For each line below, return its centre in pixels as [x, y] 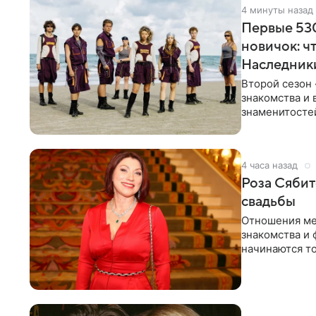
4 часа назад [269, 165]
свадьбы [268, 202]
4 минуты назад [277, 10]
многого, [264, 263]
